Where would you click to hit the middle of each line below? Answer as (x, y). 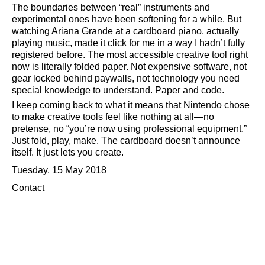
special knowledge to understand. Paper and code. (118, 90)
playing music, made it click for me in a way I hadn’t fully (128, 43)
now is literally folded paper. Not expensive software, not (129, 67)
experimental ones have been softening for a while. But (127, 19)
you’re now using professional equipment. (156, 129)
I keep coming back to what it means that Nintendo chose (131, 105)
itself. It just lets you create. (68, 152)
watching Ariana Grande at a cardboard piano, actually (125, 31)
